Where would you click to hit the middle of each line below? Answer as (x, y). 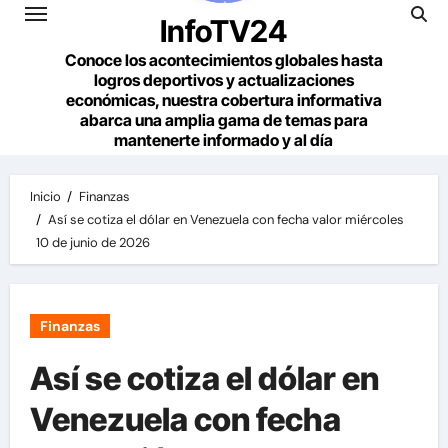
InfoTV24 (223, 31)
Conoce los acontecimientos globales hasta (223, 60)
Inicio (45, 196)
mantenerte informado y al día (223, 140)
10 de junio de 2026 (93, 242)
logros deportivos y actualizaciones (223, 80)
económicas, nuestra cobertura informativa (223, 100)
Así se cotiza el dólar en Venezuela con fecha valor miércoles (225, 219)
